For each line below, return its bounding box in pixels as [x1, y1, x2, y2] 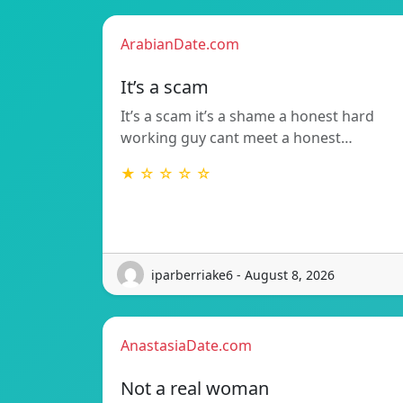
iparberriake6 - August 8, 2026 [151, 265, 335, 283]
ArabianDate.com [121, 34, 239, 55]
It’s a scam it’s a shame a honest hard [121, 106, 374, 127]
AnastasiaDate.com [121, 336, 252, 356]
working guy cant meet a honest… [121, 128, 353, 148]
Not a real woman [121, 376, 269, 401]
